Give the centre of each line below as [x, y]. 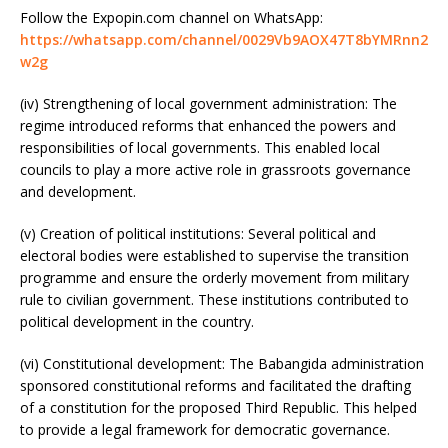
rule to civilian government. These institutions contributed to [214, 299]
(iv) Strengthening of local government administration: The [208, 103]
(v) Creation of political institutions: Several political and [198, 233]
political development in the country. [137, 321]
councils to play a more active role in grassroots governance [215, 169]
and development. [78, 191]
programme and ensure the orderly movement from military [214, 277]
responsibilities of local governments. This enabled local [200, 147]
